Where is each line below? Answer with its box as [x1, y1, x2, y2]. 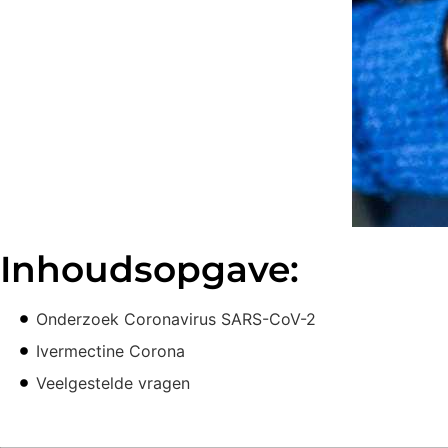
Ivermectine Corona [36, 341, 185, 362]
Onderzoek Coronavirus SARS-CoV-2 [36, 309, 316, 330]
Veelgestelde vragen [36, 373, 190, 394]
